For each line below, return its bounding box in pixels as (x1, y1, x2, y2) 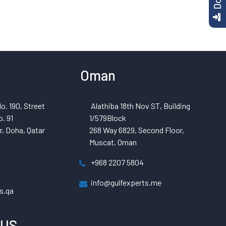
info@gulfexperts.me (90, 178, 161, 187)
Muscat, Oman (89, 137, 137, 147)
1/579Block (89, 113, 126, 123)
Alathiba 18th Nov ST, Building (90, 101, 190, 110)
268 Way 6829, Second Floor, (89, 125, 184, 135)
